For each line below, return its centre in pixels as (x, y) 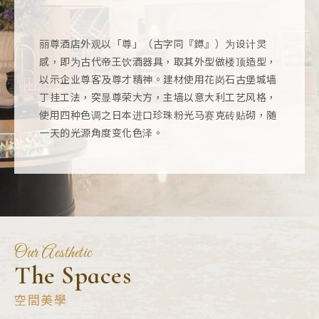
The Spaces (73, 276)
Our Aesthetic (53, 253)
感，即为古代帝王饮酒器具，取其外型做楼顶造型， (158, 61)
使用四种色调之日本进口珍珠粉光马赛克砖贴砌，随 (158, 115)
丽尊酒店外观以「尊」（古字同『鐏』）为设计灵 (153, 43)
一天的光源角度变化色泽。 (101, 132)
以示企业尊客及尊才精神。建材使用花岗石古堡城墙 (158, 79)
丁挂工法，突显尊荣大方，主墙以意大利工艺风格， (158, 97)
